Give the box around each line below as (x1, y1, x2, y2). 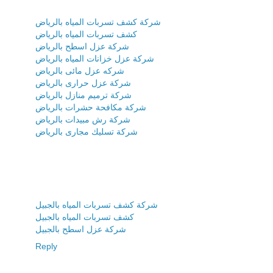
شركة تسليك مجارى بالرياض (35, 126, 138, 136)
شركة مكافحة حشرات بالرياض (35, 102, 146, 112)
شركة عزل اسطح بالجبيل (35, 224, 126, 234)
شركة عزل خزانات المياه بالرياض (35, 53, 154, 63)
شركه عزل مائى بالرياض (35, 65, 124, 76)
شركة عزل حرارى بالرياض (35, 77, 131, 88)
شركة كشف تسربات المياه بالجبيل (35, 199, 158, 210)
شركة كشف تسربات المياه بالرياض (35, 16, 161, 27)
